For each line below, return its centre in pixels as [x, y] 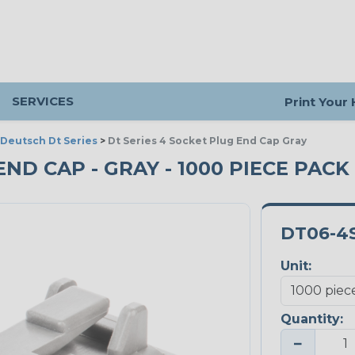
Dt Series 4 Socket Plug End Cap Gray [207, 141]
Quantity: [311, 319]
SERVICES [43, 101]
